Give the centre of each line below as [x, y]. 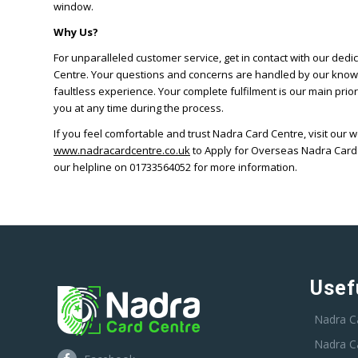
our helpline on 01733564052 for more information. [175, 167]
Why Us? [76, 32]
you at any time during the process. [139, 108]
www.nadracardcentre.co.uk [122, 151]
